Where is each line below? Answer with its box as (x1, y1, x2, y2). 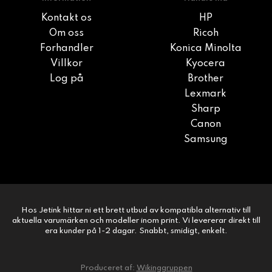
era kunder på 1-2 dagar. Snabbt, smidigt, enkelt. (44, 227, 228, 236)
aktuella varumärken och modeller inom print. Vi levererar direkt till (12, 217, 260, 225)
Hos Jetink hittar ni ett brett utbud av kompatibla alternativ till (21, 206, 251, 215)
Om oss (49, 29, 84, 39)
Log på (49, 74, 84, 84)
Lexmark (185, 89, 226, 100)
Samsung (183, 135, 228, 145)
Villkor (50, 59, 83, 69)
